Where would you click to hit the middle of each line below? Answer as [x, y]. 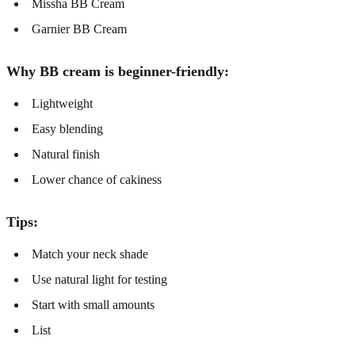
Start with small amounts [93, 304]
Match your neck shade [90, 254]
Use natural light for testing [99, 279]
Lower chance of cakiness [97, 179]
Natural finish [66, 154]
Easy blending [67, 128]
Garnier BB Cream [79, 29]
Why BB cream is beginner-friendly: [118, 71]
